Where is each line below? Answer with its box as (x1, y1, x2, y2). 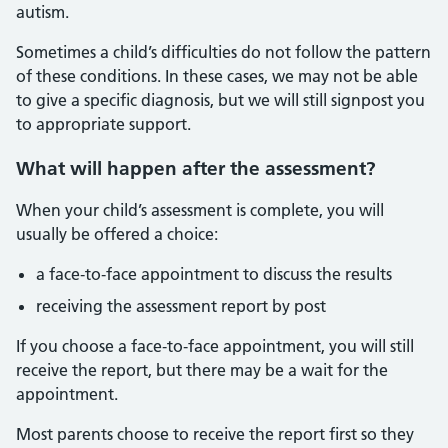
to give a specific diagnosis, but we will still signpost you (16, 90, 425, 110)
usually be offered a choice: (16, 224, 218, 244)
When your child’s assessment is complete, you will (16, 200, 384, 220)
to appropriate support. (16, 114, 191, 134)
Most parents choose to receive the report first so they (16, 424, 414, 444)
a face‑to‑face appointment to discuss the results (36, 264, 392, 284)
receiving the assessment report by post (36, 296, 326, 316)
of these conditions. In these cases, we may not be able (16, 66, 418, 86)
